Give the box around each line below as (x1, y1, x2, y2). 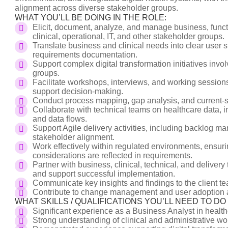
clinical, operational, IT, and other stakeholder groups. (33, 32, 224, 41)
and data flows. (33, 115, 87, 123)
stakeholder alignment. (33, 133, 115, 141)
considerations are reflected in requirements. (33, 151, 192, 160)
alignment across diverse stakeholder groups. (15, 4, 178, 12)
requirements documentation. (33, 50, 137, 59)
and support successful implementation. (33, 169, 175, 178)
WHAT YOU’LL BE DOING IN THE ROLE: (15, 13, 170, 22)
